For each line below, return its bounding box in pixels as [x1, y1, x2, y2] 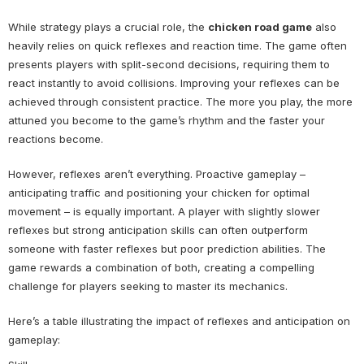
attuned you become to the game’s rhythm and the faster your [8, 114, 325, 128]
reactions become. [8, 132, 103, 146]
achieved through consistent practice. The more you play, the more [8, 95, 353, 109]
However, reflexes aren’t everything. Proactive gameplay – [8, 167, 305, 181]
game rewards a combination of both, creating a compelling [8, 261, 314, 275]
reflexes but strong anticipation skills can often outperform [8, 223, 308, 237]
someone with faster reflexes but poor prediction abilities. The [8, 242, 326, 256]
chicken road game [208, 20, 312, 34]
